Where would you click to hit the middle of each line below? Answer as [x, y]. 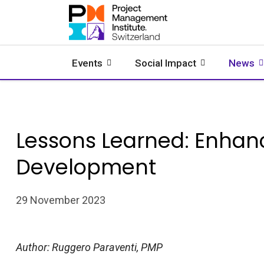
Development [86, 167]
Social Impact [166, 63]
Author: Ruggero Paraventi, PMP [90, 247]
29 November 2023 [61, 200]
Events [87, 63]
